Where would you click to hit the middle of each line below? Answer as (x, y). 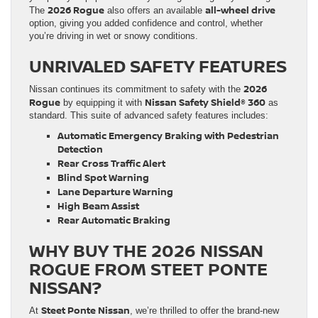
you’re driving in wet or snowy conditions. (114, 36)
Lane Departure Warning (115, 192)
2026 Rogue (76, 10)
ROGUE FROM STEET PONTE (148, 269)
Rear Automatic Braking (114, 220)
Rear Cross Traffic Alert (111, 164)
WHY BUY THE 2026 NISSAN (146, 251)
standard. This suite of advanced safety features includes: (149, 116)
